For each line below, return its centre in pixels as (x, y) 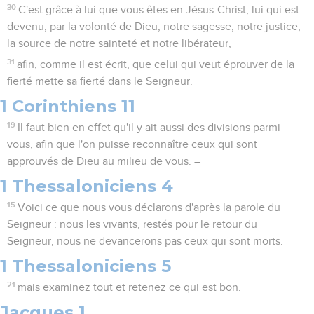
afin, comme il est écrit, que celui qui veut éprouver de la (156, 65)
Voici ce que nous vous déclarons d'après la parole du (149, 208)
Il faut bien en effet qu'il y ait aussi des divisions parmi (149, 128)
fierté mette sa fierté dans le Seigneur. (100, 82)
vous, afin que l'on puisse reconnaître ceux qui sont (132, 145)
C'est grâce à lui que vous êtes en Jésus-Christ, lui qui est (159, 10)
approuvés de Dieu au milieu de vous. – (104, 162)
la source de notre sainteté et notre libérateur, (119, 44)
